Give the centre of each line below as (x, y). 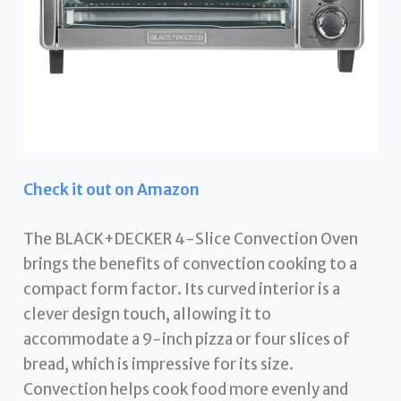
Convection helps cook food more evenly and (186, 389)
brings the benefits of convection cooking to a (191, 264)
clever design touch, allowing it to (148, 314)
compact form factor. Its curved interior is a (182, 289)
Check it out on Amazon (112, 189)
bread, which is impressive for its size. (159, 364)
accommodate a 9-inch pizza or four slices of (187, 339)
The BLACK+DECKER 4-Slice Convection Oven (191, 239)
